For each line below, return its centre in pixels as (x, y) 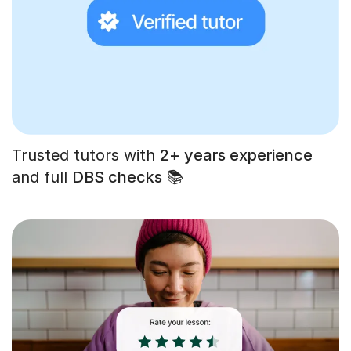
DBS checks (117, 177)
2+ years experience (236, 155)
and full (42, 177)
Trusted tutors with (86, 155)
